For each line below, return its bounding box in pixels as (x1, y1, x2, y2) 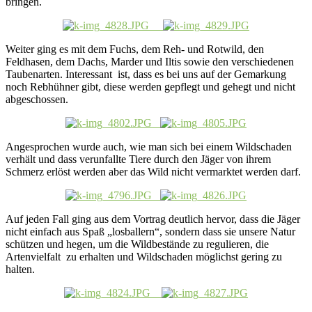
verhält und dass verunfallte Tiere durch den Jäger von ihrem (6, 153, 271, 165)
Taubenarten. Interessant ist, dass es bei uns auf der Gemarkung (6, 68, 286, 80)
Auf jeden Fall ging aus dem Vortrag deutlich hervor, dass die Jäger (6, 212, 300, 225)
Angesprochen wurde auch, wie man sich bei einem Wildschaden (6, 140, 292, 153)
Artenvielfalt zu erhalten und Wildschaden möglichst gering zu (6, 250, 282, 263)
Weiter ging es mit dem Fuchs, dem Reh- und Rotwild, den (6, 42, 264, 55)
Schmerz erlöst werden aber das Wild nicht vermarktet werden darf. (6, 165, 301, 178)
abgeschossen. (6, 93, 68, 105)
